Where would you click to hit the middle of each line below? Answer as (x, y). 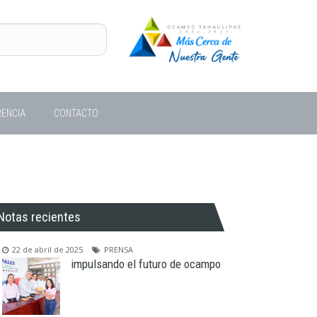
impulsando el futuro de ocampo (145, 264)
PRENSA (119, 249)
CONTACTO (76, 113)
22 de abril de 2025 (48, 249)
